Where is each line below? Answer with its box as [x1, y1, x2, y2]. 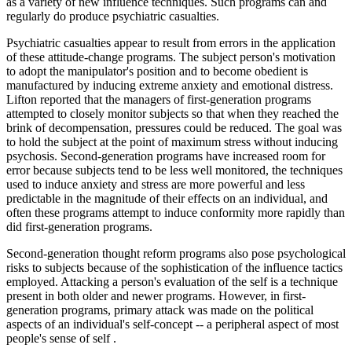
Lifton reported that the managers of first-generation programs [6, 93, 311, 107]
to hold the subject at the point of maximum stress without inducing [6, 135, 338, 149]
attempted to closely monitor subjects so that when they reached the [6, 107, 339, 121]
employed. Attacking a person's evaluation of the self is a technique [6, 275, 338, 289]
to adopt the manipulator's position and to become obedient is [6, 64, 308, 79]
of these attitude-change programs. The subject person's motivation [6, 50, 335, 64]
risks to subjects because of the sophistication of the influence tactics [6, 261, 343, 275]
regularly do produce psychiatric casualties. [6, 9, 219, 24]
